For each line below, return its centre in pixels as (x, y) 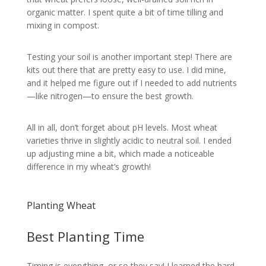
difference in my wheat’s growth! (88, 166)
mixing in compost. (63, 26)
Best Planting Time (85, 236)
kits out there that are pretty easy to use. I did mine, (126, 70)
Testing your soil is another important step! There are (129, 57)
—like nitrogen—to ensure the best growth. (110, 96)
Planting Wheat (61, 205)
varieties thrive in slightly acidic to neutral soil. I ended (129, 140)
